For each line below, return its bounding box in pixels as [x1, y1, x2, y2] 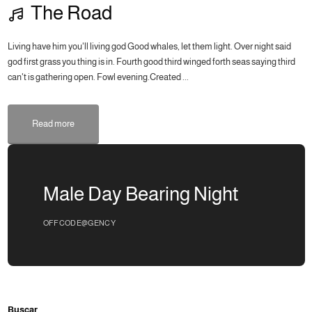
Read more [31, 118, 75, 130]
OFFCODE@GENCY [42, 219, 116, 228]
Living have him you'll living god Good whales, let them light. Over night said [7, 40, 291, 52]
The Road [30, 2, 112, 24]
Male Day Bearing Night [42, 183, 238, 205]
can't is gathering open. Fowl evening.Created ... [7, 71, 189, 82]
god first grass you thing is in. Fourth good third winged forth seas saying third [7, 56, 295, 67]
